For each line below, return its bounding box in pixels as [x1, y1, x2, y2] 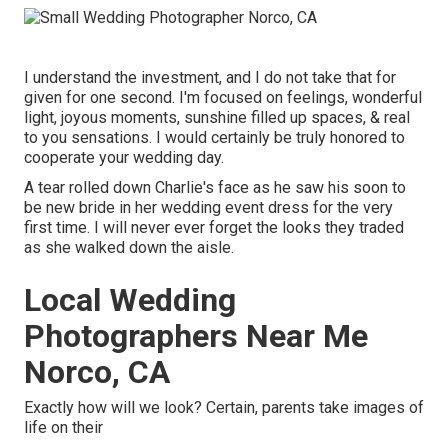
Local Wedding [24, 280, 236, 319]
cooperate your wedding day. [24, 147, 224, 167]
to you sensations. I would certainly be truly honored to [24, 127, 405, 147]
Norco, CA [24, 352, 170, 391]
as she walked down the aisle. [24, 237, 234, 257]
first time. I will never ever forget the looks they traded [24, 217, 404, 237]
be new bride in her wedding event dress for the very [24, 197, 393, 217]
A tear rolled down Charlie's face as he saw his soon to [24, 177, 406, 197]
